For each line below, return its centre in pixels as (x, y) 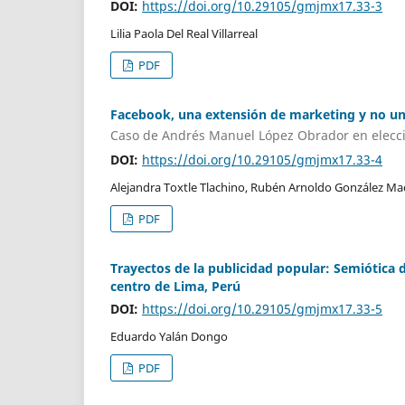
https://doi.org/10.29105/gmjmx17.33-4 (262, 160)
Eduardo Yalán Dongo (169, 337)
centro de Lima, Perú (175, 287)
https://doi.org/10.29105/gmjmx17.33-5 (262, 309)
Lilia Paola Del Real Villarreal (184, 33)
